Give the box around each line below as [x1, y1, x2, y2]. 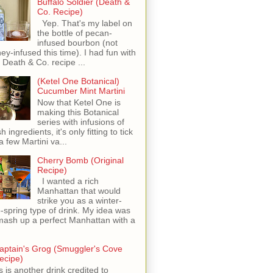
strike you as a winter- [37, 196, 122, 206]
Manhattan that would [37, 186, 121, 196]
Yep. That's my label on [37, 18, 132, 28]
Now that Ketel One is [37, 97, 121, 107]
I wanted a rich [37, 176, 99, 186]
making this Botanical [37, 107, 119, 117]
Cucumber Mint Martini [37, 85, 125, 96]
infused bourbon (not [37, 37, 118, 48]
